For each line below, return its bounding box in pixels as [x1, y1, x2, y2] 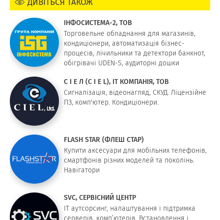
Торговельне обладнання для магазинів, [64, 28, 195, 38]
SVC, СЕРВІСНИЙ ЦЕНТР [64, 192, 136, 202]
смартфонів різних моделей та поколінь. [64, 155, 194, 165]
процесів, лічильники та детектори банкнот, [64, 48, 205, 58]
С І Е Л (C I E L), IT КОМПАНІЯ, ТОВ [64, 76, 169, 86]
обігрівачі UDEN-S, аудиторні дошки [64, 57, 179, 68]
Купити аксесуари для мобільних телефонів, [64, 145, 207, 155]
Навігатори [64, 165, 100, 175]
